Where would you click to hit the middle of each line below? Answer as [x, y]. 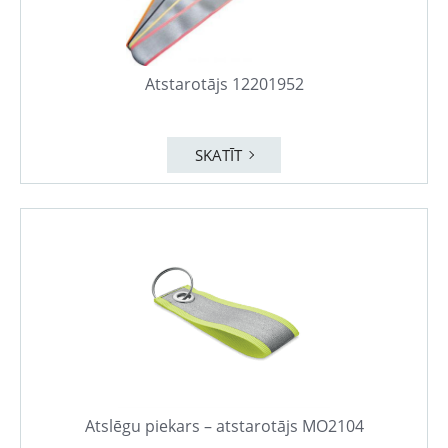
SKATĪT [218, 154]
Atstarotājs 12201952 [224, 84]
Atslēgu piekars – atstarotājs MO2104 [224, 426]
